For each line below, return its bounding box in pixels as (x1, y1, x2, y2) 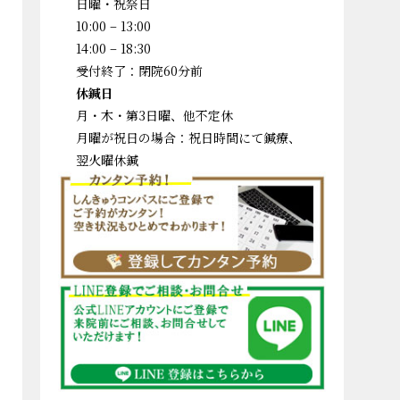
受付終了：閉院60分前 (76, 61, 203, 79)
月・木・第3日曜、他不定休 (76, 105, 233, 124)
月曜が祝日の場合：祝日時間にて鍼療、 (76, 128, 301, 146)
